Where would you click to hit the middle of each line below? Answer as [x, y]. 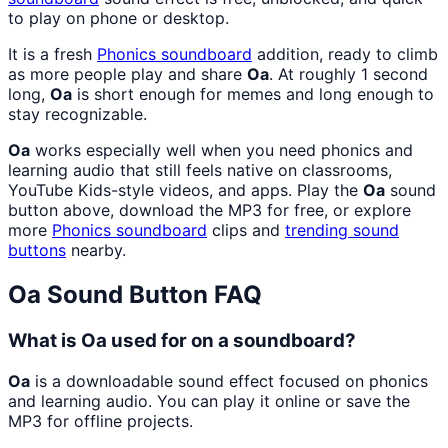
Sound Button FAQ [151, 295]
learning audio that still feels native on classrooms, [200, 170]
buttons [37, 250]
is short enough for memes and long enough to [253, 94]
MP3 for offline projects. [100, 420]
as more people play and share [127, 74]
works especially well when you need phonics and [221, 150]
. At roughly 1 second [348, 74]
